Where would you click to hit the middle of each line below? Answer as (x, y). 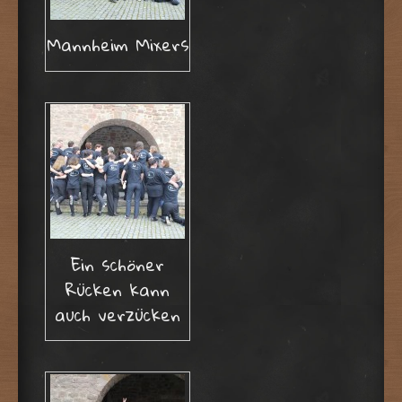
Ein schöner (118, 264)
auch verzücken (118, 314)
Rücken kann (118, 289)
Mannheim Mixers (118, 45)
